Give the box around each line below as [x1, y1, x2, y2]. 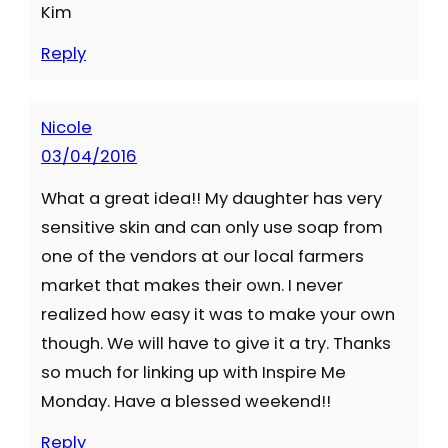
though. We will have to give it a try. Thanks [41, 331, 392, 355]
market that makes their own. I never [41, 273, 344, 297]
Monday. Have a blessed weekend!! [41, 389, 332, 413]
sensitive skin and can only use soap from [41, 215, 384, 239]
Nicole [41, 116, 93, 140]
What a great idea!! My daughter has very [41, 186, 383, 210]
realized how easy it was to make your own [41, 302, 396, 326]
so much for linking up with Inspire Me [41, 360, 347, 384]
